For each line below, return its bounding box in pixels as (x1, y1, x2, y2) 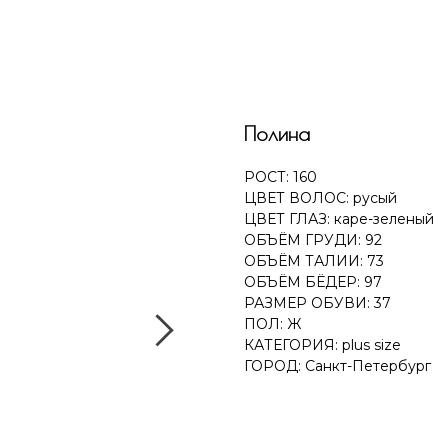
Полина (244, 122, 310, 145)
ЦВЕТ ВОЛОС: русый (244, 189, 397, 207)
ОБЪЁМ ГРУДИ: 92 (244, 231, 382, 249)
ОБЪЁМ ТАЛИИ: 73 (244, 252, 384, 270)
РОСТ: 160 (244, 168, 317, 186)
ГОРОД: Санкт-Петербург (244, 357, 431, 375)
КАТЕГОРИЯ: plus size (244, 336, 401, 354)
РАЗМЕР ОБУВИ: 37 (244, 294, 391, 312)
